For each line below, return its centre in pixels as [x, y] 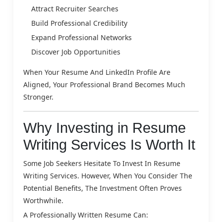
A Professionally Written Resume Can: [86, 215]
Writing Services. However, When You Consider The [108, 175]
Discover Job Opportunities [76, 52]
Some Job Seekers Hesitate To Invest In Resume [102, 163]
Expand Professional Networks [82, 37]
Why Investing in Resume [105, 128]
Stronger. [38, 97]
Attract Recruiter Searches [75, 8]
